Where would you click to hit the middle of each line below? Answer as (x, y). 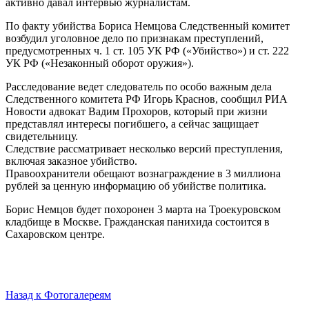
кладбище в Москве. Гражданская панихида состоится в (138, 221)
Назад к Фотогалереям (58, 295)
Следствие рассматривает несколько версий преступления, (144, 148)
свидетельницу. (42, 136)
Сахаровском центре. (55, 234)
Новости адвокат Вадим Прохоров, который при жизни (137, 111)
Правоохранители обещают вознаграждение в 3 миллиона (143, 173)
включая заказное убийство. (71, 161)
